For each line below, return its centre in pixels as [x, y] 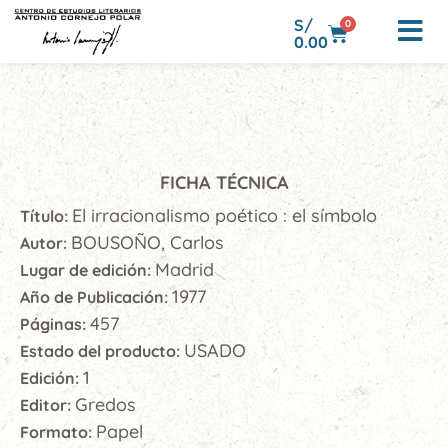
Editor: [47, 405]
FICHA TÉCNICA [224, 183]
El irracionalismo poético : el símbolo [224, 216]
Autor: [45, 243]
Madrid [184, 270]
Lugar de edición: [87, 270]
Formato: [58, 432]
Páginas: [55, 324]
